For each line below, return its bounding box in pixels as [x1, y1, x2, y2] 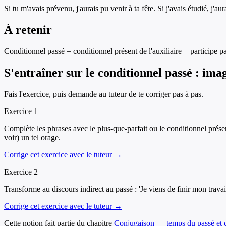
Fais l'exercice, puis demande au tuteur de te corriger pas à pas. [4, 90, 203, 99]
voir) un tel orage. [4, 133, 61, 142]
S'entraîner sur [4, 66, 86, 80]
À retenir [4, 23, 52, 37]
